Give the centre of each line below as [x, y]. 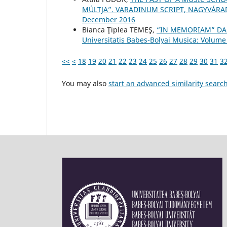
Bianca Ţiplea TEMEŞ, [119, 30]
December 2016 [109, 20]
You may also [85, 84]
